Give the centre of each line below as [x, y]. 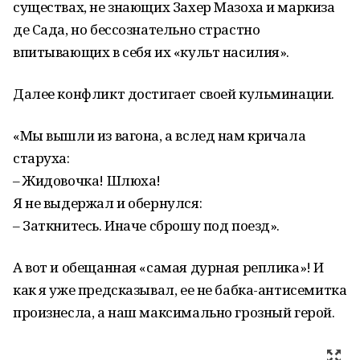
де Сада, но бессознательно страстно [137, 29]
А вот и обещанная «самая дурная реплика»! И [168, 267]
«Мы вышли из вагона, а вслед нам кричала [160, 135]
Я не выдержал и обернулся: [108, 203]
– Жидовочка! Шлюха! [87, 180]
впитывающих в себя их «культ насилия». [151, 52]
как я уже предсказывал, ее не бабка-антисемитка [180, 290]
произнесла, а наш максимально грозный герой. [174, 312]
